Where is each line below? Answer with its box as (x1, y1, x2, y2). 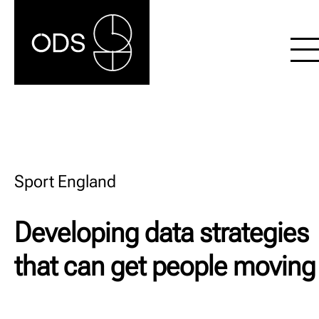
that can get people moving (14, 249, 315, 283)
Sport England (14, 172, 116, 192)
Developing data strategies (14, 216, 309, 249)
